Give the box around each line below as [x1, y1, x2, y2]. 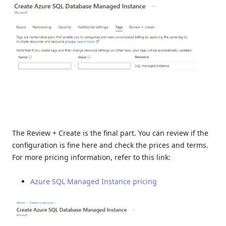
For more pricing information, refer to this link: [12, 152, 171, 162]
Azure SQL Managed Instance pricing [30, 176, 157, 186]
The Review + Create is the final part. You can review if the [12, 128, 208, 138]
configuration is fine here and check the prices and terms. [12, 140, 208, 150]
